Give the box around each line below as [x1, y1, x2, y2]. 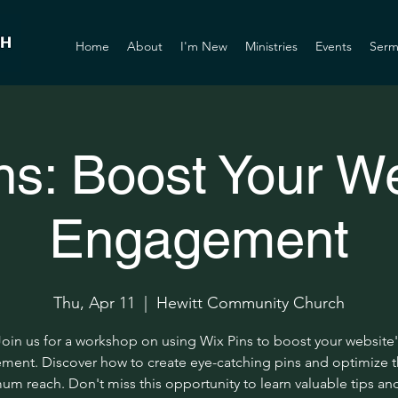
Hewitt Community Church [156, 293, 345, 313]
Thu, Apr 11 [53, 293, 135, 313]
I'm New [180, 38, 227, 54]
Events [315, 38, 352, 54]
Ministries [245, 38, 298, 54]
